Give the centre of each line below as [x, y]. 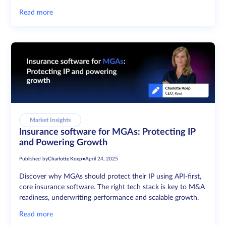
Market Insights [50, 120]
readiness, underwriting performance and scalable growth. [109, 198]
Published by [34, 159]
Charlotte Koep [65, 159]
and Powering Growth [64, 143]
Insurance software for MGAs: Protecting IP [107, 132]
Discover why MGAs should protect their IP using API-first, [110, 177]
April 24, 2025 [102, 159]
